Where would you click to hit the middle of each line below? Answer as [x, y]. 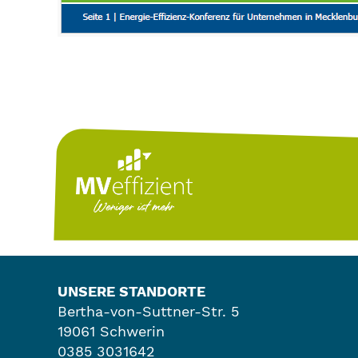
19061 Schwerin [111, 331]
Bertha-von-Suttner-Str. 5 [148, 311]
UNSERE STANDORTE [131, 291]
